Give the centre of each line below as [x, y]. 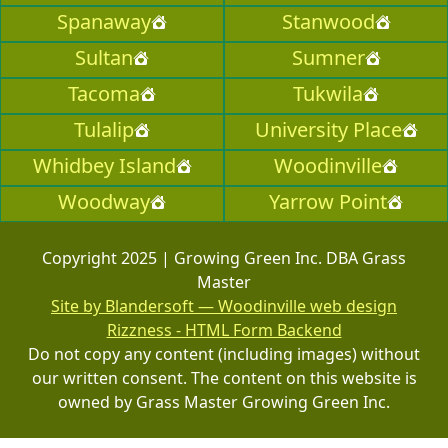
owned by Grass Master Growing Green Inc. [224, 402]
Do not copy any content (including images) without [224, 354]
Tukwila [328, 94]
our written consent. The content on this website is [224, 378]
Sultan [104, 58]
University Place [328, 130]
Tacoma [104, 94]
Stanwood [328, 22]
